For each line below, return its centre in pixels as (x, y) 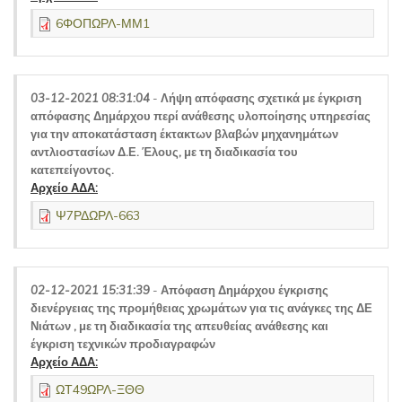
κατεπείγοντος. (72, 170)
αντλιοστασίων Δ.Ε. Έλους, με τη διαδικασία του (164, 152)
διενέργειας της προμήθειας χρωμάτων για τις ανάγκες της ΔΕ (201, 308)
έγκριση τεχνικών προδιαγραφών (123, 344)
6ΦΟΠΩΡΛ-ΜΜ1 (103, 23)
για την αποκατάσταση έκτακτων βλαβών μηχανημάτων (184, 134)
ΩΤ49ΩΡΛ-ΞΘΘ (100, 389)
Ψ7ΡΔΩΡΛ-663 (98, 215)
